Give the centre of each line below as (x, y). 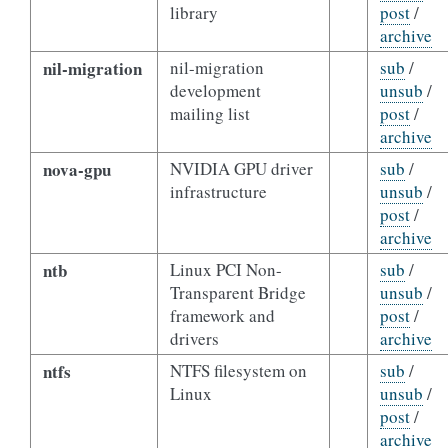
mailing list (209, 113)
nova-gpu (76, 169)
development (215, 90)
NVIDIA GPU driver (241, 168)
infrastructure (218, 191)
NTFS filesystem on (238, 370)
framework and (222, 315)
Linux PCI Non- (225, 269)
